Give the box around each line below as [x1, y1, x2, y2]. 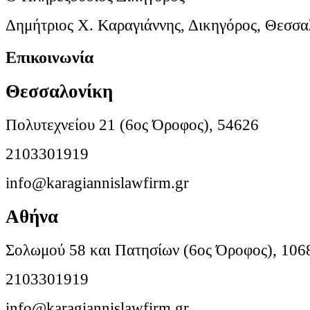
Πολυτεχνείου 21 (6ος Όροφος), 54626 [6, 116, 259, 134]
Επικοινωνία [6, 48, 93, 67]
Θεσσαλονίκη [6, 80, 113, 102]
